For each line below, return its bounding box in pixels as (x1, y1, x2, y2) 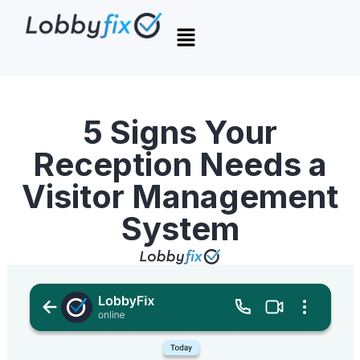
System (121, 209, 239, 249)
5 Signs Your (83, 112, 277, 153)
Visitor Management (22, 177, 338, 217)
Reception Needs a (33, 145, 327, 185)
